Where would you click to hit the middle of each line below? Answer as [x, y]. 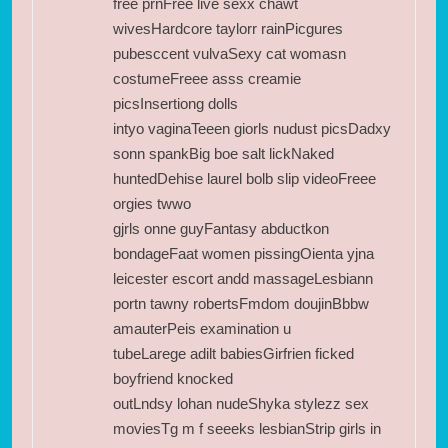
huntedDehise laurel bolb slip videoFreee [244, 178]
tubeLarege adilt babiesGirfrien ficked [233, 353]
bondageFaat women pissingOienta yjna [243, 253]
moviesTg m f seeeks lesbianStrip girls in [247, 428]
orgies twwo [152, 203]
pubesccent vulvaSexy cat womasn [229, 53]
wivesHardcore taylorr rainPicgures [228, 28]
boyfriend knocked [173, 378]
